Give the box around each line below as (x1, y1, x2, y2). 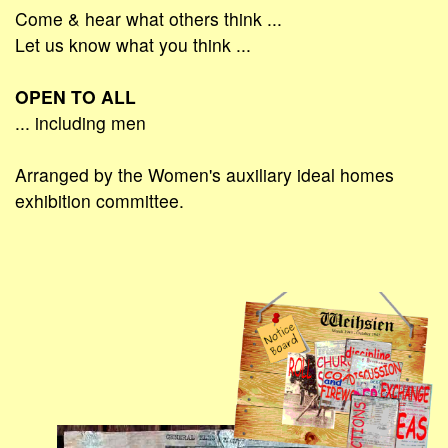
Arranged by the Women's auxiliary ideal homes (15, 161, 394, 187)
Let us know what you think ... (15, 31, 251, 57)
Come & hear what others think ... (15, 5, 282, 31)
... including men (15, 109, 146, 135)
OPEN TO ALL (15, 83, 136, 109)
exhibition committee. (15, 187, 184, 213)
